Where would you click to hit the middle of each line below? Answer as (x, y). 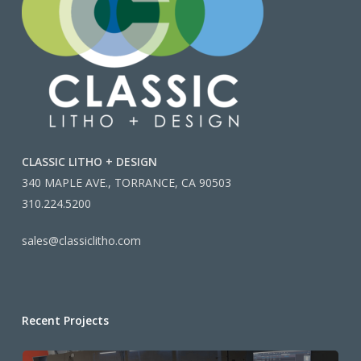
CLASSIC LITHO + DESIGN (89, 162)
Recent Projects (65, 321)
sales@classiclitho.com (81, 241)
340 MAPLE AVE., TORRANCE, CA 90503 (126, 183)
